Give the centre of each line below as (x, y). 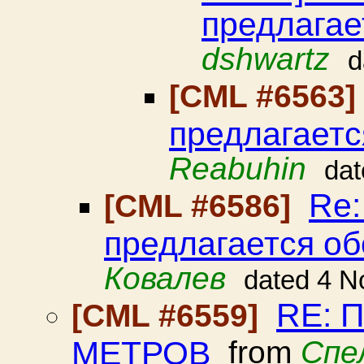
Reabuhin (238, 169)
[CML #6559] (169, 316)
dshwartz (266, 59)
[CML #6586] (202, 206)
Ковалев (165, 278)
